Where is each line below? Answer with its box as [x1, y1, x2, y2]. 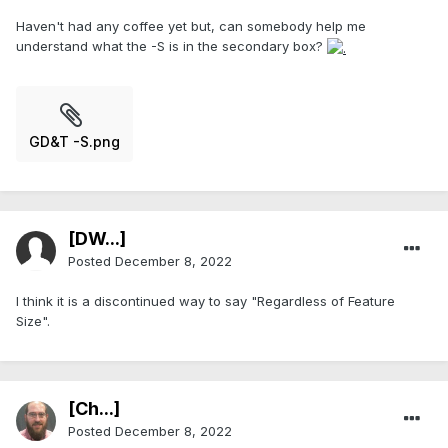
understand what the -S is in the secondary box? [16, 38, 327, 55]
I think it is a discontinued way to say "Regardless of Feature [16, 293, 395, 310]
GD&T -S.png [29, 132, 120, 150]
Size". [16, 313, 50, 330]
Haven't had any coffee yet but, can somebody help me [16, 18, 366, 35]
